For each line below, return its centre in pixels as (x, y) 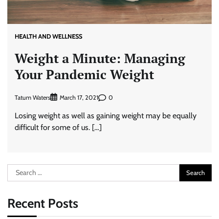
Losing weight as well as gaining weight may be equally (106, 116)
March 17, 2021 (79, 98)
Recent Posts (43, 204)
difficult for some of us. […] (58, 128)
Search (18, 170)
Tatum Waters (33, 97)
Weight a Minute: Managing (100, 58)
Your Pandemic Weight (84, 74)
